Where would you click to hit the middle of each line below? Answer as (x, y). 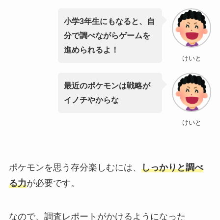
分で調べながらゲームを (107, 36)
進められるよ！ (91, 50)
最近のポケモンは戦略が (107, 86)
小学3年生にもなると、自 (109, 21)
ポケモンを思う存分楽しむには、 (75, 167)
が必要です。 (53, 183)
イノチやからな (91, 100)
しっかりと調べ (172, 167)
